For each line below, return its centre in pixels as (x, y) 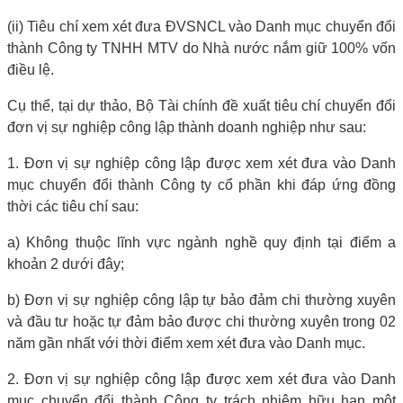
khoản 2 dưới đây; (66, 264)
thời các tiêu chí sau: (73, 206)
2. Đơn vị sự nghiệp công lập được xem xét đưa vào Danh (201, 379)
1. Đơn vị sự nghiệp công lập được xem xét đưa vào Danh (201, 163)
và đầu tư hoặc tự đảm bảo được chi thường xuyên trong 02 (201, 321)
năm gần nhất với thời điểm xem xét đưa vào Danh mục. (186, 343)
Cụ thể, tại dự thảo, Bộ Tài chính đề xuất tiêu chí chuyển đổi (201, 105)
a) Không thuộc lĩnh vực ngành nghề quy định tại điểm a (201, 242)
